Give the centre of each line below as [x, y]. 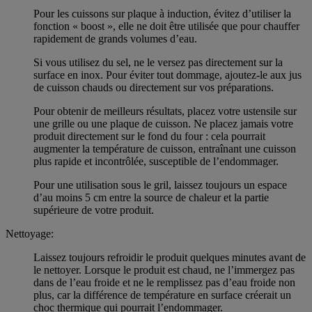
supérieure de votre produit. [94, 210]
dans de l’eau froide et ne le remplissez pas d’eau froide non [164, 282]
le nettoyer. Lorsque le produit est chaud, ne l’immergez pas [164, 270]
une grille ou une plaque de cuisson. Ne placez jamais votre [163, 123]
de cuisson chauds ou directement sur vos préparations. [154, 87]
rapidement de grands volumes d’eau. [115, 38]
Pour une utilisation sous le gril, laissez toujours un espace [160, 185]
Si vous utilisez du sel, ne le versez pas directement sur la [158, 62]
